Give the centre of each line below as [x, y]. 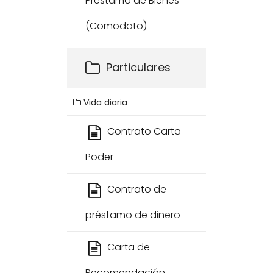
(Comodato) [116, 26]
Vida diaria [104, 102]
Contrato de [137, 189]
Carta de [129, 247]
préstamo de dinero [133, 215]
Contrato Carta [144, 131]
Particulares [138, 67]
